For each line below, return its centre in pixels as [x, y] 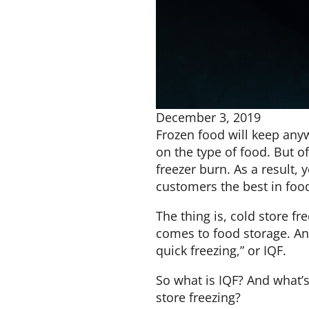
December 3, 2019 [208, 117]
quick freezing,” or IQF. [221, 250]
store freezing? [198, 297]
